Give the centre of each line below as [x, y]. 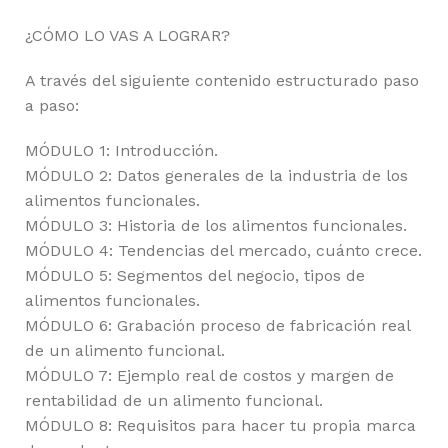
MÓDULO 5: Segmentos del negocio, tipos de [195, 275]
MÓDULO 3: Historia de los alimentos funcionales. [216, 225]
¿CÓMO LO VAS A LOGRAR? [127, 35]
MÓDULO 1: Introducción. [121, 150]
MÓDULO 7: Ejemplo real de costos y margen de [209, 375]
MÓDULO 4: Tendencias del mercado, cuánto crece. [223, 250]
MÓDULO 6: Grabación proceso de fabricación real [217, 325]
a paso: [52, 105]
